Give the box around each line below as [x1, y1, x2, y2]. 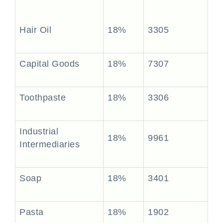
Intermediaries [19, 139, 80, 149]
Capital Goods [19, 59, 80, 69]
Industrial [19, 126, 59, 136]
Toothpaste [19, 93, 66, 103]
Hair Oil [19, 25, 52, 35]
